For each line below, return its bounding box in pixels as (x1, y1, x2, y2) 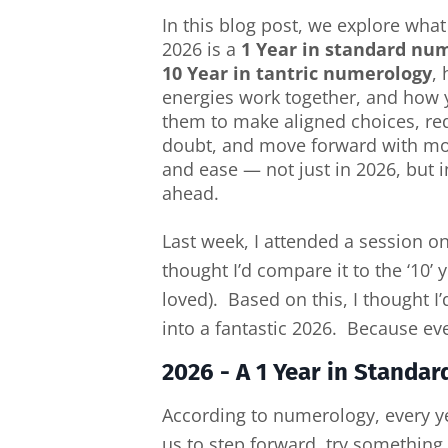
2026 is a (162, 37, 241, 61)
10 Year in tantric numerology (162, 61, 432, 85)
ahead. (162, 181, 219, 205)
